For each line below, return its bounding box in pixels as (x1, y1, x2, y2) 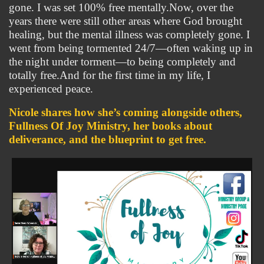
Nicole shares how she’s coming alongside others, (9, 105, 242, 118)
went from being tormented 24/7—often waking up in (9, 41, 253, 54)
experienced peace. (9, 82, 93, 95)
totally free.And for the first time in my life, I (9, 68, 210, 81)
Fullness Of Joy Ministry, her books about (9, 119, 212, 132)
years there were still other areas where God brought (9, 14, 242, 27)
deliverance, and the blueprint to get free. (9, 133, 206, 146)
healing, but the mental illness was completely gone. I (9, 28, 250, 41)
